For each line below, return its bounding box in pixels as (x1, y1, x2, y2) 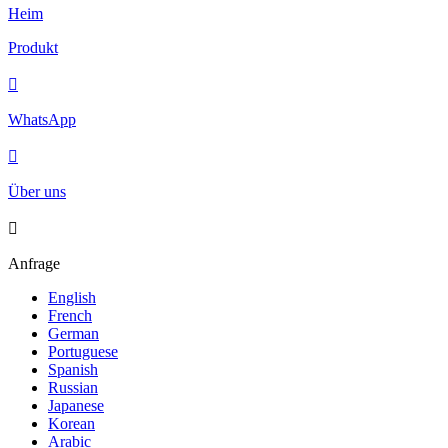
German (48, 325, 99, 343)
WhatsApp (8, 111, 76, 129)
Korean (48, 415, 95, 433)
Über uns (8, 183, 66, 201)
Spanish (48, 361, 98, 379)
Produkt (8, 39, 58, 57)
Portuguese (48, 343, 118, 361)
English (48, 289, 96, 307)
